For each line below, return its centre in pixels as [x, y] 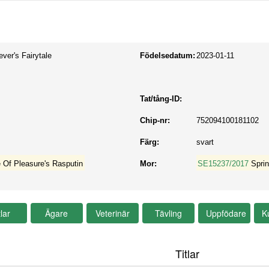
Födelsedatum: [168, 56]
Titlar [187, 253]
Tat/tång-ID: [161, 99]
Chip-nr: [155, 120]
